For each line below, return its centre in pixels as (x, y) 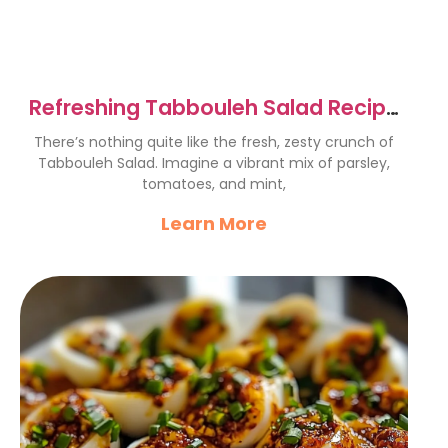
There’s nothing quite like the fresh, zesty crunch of (214, 142)
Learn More (214, 223)
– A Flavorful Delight (214, 132)
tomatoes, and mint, (214, 184)
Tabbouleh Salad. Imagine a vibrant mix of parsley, (214, 163)
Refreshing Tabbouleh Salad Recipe (214, 107)
